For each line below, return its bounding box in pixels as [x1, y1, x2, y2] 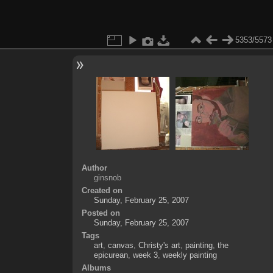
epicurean [93, 250, 128, 260]
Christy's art [138, 240, 180, 250]
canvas [107, 240, 133, 250]
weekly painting [162, 250, 217, 260]
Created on [81, 185, 122, 195]
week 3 [132, 250, 158, 260]
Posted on [81, 208, 120, 218]
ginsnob [93, 172, 121, 182]
